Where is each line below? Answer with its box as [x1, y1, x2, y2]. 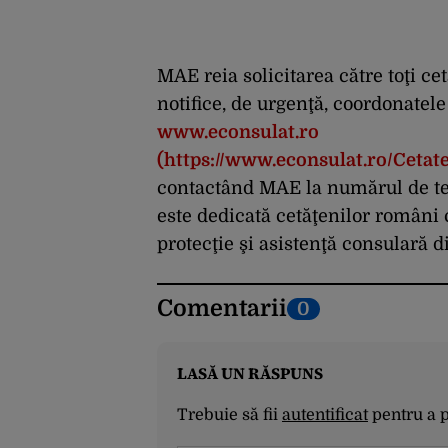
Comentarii [157, 295, 287, 323]
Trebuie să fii [177, 406, 282, 425]
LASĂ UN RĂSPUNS [177, 362, 323, 385]
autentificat [282, 406, 368, 425]
